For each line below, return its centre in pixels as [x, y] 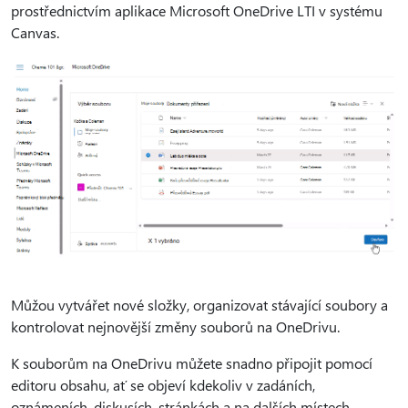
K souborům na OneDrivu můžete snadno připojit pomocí [192, 363]
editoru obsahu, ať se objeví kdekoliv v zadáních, [163, 385]
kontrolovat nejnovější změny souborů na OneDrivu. [179, 327]
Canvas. [35, 32]
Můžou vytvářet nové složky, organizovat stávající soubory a [199, 305]
